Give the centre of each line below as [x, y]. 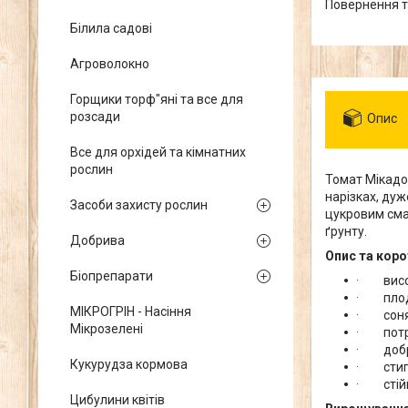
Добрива [97, 240]
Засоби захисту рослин [139, 205]
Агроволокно [110, 64]
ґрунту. [346, 231]
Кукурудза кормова [129, 364]
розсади [95, 117]
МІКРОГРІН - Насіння [131, 311]
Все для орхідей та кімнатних [158, 152]
